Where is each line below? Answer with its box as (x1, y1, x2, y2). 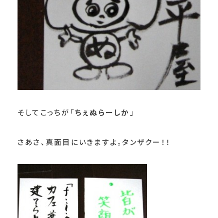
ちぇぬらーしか (74, 107, 130, 118)
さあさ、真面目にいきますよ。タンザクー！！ (17, 137, 171, 147)
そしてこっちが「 (17, 107, 75, 118)
